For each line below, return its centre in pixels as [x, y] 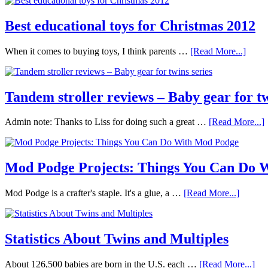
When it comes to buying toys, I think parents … [98, 51]
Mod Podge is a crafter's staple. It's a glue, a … [94, 193]
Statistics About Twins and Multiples [117, 239]
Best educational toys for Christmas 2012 [130, 25]
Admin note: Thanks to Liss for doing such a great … [107, 122]
